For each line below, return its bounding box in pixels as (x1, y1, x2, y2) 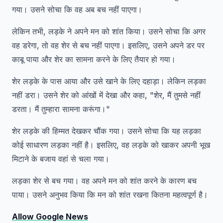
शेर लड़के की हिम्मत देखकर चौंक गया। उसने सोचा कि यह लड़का (12, 126, 201, 136)
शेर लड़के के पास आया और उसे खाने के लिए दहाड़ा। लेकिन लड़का (12, 76, 206, 86)
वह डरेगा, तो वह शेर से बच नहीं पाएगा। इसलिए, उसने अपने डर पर (12, 40, 205, 50)
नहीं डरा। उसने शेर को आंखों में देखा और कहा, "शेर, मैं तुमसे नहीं (12, 90, 201, 100)
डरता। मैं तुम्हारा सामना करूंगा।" (12, 104, 110, 114)
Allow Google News (12, 212, 88, 222)
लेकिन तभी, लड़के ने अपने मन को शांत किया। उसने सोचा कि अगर (12, 26, 206, 36)
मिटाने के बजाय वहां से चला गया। (12, 154, 110, 164)
